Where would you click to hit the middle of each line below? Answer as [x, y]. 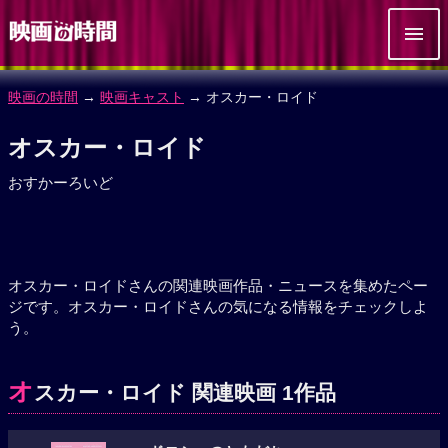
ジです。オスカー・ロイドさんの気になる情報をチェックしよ [218, 306]
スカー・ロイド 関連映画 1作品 [185, 392]
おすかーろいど [60, 182]
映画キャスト [142, 97]
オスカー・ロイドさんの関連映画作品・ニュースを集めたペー [218, 285]
